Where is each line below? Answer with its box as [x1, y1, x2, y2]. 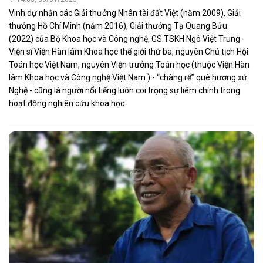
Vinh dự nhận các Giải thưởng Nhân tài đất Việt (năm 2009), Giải [9, 8, 241, 18]
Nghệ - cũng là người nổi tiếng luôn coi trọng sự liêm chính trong [9, 86, 240, 96]
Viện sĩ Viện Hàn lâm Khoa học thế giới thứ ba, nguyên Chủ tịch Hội [9, 47, 248, 57]
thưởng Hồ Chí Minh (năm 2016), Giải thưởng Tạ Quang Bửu [9, 21, 227, 31]
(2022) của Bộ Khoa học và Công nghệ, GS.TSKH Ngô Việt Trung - [9, 34, 245, 44]
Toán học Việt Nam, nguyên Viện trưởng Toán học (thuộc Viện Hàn [9, 60, 249, 70]
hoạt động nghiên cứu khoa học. [9, 99, 126, 109]
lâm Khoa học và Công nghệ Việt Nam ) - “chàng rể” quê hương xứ [9, 73, 247, 83]
